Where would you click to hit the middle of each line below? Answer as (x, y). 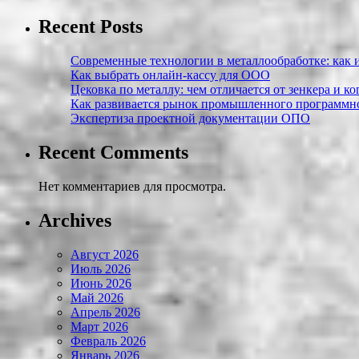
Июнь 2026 (101, 283)
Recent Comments (113, 153)
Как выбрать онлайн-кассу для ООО (170, 75)
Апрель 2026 (105, 312)
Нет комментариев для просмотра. (132, 186)
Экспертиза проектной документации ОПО (190, 119)
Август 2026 (105, 254)
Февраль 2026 (108, 341)
